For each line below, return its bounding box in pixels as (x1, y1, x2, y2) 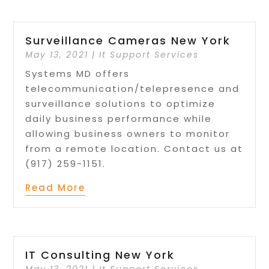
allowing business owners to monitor (25, 127, 231, 141)
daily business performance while (25, 112, 213, 125)
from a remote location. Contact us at (25, 142, 244, 156)
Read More (25, 181, 86, 195)
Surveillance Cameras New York (25, 33, 231, 49)
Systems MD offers (25, 67, 130, 80)
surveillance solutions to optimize (25, 97, 216, 110)
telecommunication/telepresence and (25, 82, 240, 95)
